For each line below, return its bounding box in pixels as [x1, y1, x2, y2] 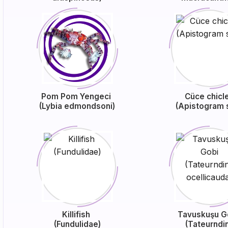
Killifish [62, 210, 93, 219]
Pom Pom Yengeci [41, 92, 113, 101]
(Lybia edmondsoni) [39, 101, 116, 111]
